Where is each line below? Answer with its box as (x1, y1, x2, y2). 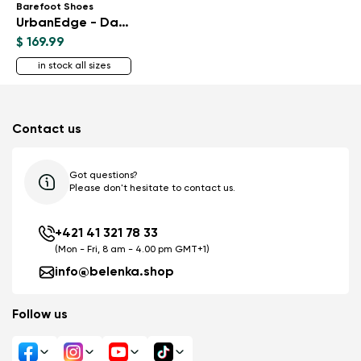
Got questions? (69, 170, 138, 180)
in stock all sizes (37, 60, 110, 71)
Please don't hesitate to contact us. (69, 183, 235, 193)
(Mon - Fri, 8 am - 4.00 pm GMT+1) (55, 244, 210, 255)
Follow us (12, 308, 68, 322)
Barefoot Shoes (16, 2, 93, 12)
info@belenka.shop (55, 265, 174, 279)
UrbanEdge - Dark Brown (118, 16, 129, 30)
